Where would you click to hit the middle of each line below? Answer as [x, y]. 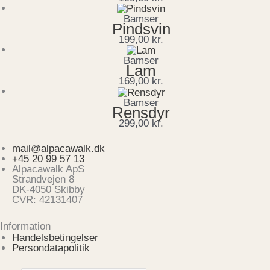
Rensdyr [141, 112]
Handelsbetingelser [55, 237]
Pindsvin [141, 29]
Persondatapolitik [51, 248]
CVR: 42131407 [47, 200]
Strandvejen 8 [43, 179]
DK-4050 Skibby [49, 190]
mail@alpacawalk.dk [58, 149]
